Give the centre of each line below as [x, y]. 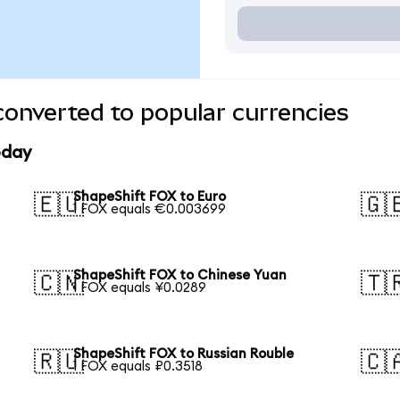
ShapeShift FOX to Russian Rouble [184, 354]
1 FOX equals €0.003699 [150, 210]
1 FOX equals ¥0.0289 [140, 287]
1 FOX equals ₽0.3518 [138, 366]
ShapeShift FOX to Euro [150, 197]
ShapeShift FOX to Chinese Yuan [180, 275]
